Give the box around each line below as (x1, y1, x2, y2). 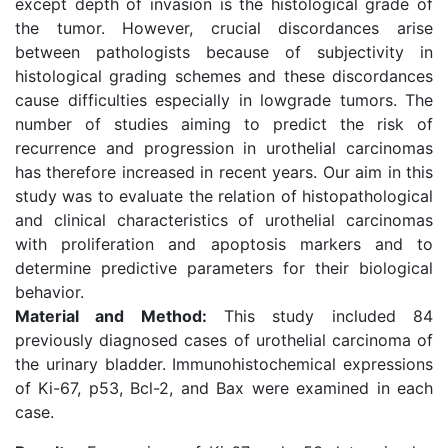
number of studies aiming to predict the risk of (15, 114, 433, 134)
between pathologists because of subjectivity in (15, 42, 433, 62)
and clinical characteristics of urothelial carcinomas (15, 210, 433, 230)
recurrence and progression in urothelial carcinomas (15, 138, 433, 158)
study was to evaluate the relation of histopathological (15, 186, 433, 206)
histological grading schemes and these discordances (15, 66, 433, 86)
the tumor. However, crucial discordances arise (15, 18, 433, 38)
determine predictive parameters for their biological (15, 258, 433, 278)
